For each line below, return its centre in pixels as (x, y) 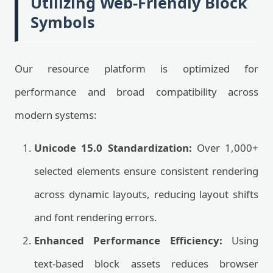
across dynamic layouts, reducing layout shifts (146, 194)
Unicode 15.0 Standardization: (113, 148)
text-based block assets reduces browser (146, 264)
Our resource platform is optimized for (136, 69)
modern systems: (56, 115)
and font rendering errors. (96, 217)
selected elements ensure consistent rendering (146, 171)
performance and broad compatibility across (136, 92)
